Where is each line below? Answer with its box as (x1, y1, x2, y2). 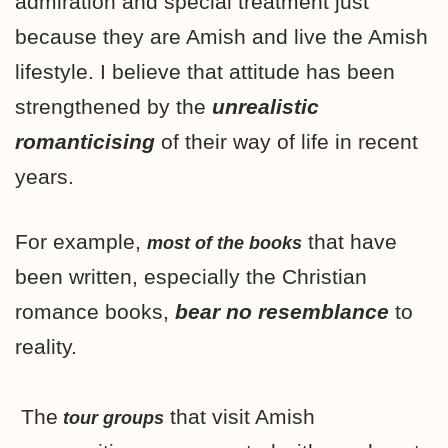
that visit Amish (164, 404, 315, 428)
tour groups (58, 407, 164, 428)
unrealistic (212, 94, 319, 118)
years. (15, 164, 74, 188)
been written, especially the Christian (15, 264, 367, 288)
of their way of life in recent (155, 129, 418, 153)
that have (302, 229, 397, 253)
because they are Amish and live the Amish (15, 24, 428, 48)
